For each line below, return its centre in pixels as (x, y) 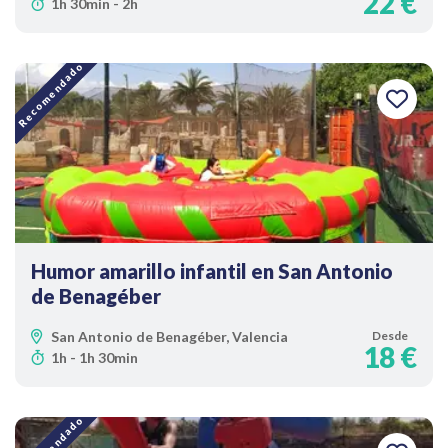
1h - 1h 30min (94, 357)
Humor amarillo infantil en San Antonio (212, 271)
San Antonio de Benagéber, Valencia (169, 336)
